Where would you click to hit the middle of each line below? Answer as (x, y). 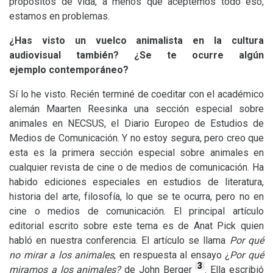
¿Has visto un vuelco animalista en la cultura (136, 41)
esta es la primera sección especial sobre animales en (136, 153)
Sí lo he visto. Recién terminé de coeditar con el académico (136, 94)
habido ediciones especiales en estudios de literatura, (136, 182)
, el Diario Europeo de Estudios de (184, 123)
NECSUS (86, 123)
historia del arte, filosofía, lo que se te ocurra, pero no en (136, 197)
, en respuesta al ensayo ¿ (172, 255)
